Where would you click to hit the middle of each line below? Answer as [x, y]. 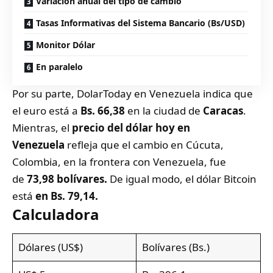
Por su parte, [44, 93]
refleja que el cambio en [126, 144]
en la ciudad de [164, 110]
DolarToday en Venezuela [139, 93]
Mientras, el [41, 127]
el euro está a [46, 110]
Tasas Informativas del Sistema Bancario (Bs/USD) [140, 23]
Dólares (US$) [50, 247]
